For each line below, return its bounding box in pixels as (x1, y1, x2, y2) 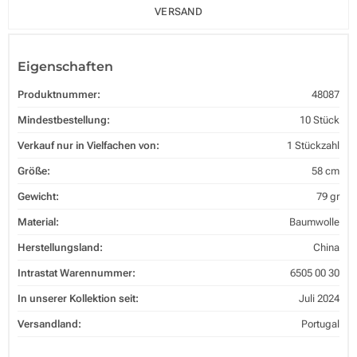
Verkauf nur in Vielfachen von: (18, 139, 159, 151)
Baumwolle (289, 215, 339, 228)
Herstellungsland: (18, 241, 103, 253)
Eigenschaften (18, 58, 113, 74)
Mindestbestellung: (18, 113, 110, 126)
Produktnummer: (18, 88, 100, 100)
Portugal (301, 317, 339, 330)
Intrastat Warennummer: (18, 266, 135, 279)
